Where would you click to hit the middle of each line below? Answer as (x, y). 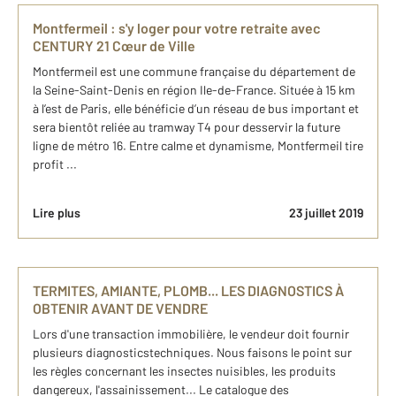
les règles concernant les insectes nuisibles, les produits (184, 371)
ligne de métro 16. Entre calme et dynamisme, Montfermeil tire (198, 146)
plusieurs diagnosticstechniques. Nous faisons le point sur (192, 353)
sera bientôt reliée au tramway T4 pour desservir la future (187, 127)
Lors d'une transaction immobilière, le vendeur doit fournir (191, 334)
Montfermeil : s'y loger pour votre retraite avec (177, 28)
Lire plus (57, 213)
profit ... (55, 164)
